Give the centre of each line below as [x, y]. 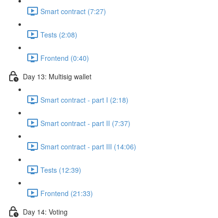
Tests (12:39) [61, 170]
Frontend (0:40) [65, 58]
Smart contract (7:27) [73, 11]
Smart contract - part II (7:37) [85, 123]
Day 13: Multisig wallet [57, 76]
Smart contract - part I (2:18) [84, 100]
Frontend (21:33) [67, 193]
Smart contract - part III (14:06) [88, 146]
